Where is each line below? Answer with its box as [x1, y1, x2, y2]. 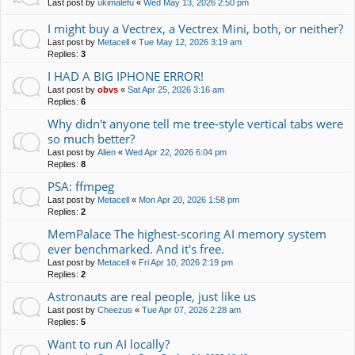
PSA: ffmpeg [48, 178, 114, 194]
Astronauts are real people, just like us [48, 288, 256, 304]
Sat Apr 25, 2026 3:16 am [128, 85, 224, 94]
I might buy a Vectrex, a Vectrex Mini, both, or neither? [48, 21, 343, 36]
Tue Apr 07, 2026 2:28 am [142, 305, 241, 315]
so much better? [48, 131, 135, 147]
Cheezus [97, 305, 132, 315]
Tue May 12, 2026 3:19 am [139, 37, 242, 47]
